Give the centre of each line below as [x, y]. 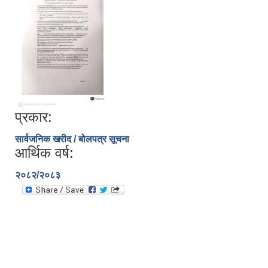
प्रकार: [33, 117]
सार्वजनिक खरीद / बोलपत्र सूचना [72, 139]
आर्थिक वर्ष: [44, 153]
